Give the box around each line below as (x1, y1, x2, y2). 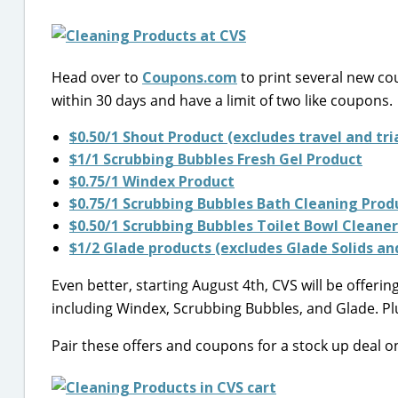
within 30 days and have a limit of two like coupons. (52, 91, 393, 110)
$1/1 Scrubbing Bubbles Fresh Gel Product (69, 149, 362, 169)
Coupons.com (142, 68, 237, 87)
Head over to (52, 68, 142, 87)
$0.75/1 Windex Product (69, 171, 235, 191)
